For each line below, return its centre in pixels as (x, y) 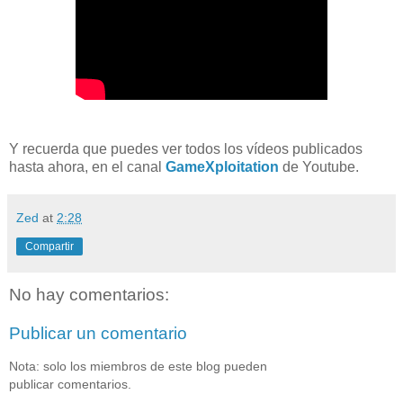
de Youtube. (319, 166)
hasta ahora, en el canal (87, 166)
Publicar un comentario (98, 334)
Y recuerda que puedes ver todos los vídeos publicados (186, 148)
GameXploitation (222, 166)
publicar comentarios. (70, 384)
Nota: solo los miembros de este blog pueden (138, 366)
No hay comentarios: (89, 294)
